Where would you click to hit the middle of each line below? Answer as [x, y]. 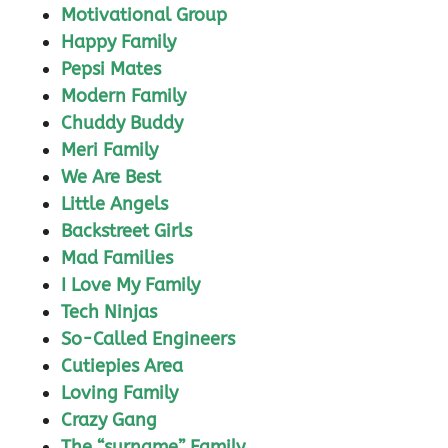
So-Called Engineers [148, 339]
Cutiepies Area [122, 366]
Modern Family [123, 96]
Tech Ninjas [109, 312]
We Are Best [111, 177]
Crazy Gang [109, 420]
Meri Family [109, 150]
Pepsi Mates [111, 69]
